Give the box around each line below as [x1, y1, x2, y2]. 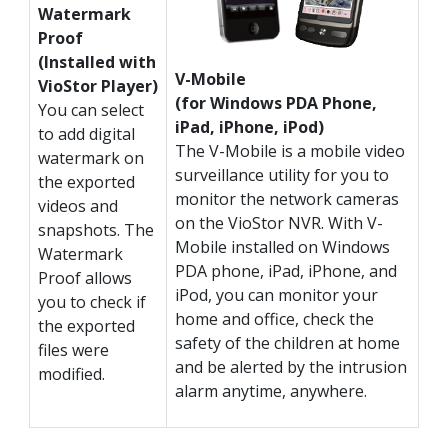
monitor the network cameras [175, 188, 399, 211]
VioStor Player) [38, 75, 158, 98]
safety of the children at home [175, 332, 400, 355]
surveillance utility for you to [175, 164, 389, 187]
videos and [38, 195, 118, 218]
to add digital [38, 123, 135, 146]
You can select [38, 99, 144, 122]
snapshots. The [38, 219, 154, 242]
